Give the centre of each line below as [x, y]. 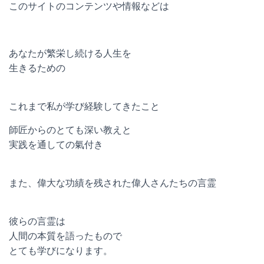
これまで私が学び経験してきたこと [84, 106]
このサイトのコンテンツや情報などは [89, 6]
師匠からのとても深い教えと [70, 130]
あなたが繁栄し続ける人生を [70, 53]
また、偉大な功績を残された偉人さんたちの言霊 [113, 183]
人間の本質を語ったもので [65, 236]
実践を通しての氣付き [56, 145]
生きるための [37, 68]
